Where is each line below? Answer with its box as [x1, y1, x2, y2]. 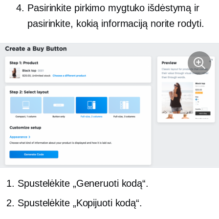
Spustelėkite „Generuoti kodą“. [18, 178, 149, 189]
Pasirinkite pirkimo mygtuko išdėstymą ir [27, 2, 199, 14]
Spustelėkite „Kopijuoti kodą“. [18, 197, 142, 209]
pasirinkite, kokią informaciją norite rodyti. [27, 18, 204, 29]
